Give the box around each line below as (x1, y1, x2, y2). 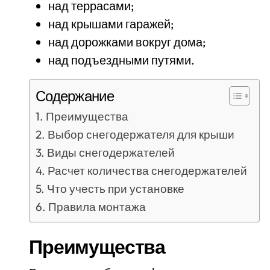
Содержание (36, 87, 114, 105)
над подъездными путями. (48, 52, 195, 68)
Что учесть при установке (46, 181, 184, 196)
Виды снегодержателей (46, 145, 175, 160)
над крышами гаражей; (48, 16, 174, 32)
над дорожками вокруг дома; (48, 34, 206, 50)
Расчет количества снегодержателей (47, 163, 247, 178)
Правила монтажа (48, 199, 146, 215)
